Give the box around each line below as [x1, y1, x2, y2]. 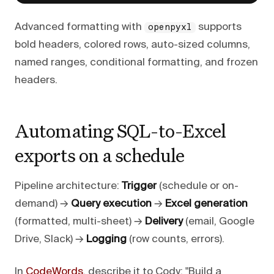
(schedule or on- [157, 180, 239, 191]
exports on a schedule [15, 143, 185, 167]
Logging [86, 234, 127, 245]
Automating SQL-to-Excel [15, 118, 226, 143]
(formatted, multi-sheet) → [15, 216, 145, 227]
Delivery [145, 216, 183, 227]
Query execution [71, 198, 152, 209]
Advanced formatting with [15, 21, 144, 32]
